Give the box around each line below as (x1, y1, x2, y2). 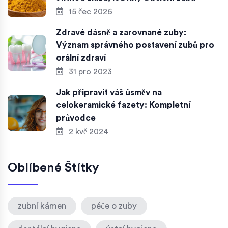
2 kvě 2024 (67, 128, 108, 136)
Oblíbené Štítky (8, 162, 99, 175)
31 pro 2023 (67, 68, 112, 76)
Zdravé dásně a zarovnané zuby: (56, 28, 186, 37)
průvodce (56, 113, 96, 123)
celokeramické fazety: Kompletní (56, 101, 190, 110)
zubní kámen (18, 202, 66, 211)
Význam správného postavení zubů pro (56, 41, 214, 50)
